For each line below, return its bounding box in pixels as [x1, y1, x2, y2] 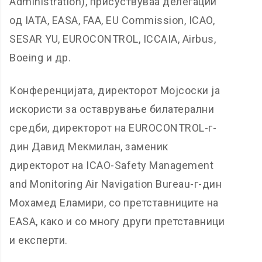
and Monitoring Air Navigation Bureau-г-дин [9, 178, 222, 190]
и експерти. [9, 234, 68, 246]
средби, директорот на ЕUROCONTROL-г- [9, 122, 217, 134]
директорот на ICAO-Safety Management [9, 159, 214, 171]
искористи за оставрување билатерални [9, 103, 215, 115]
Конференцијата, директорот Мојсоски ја [9, 84, 220, 96]
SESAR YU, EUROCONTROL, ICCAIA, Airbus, [9, 33, 216, 45]
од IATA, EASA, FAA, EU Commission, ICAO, [9, 14, 215, 26]
